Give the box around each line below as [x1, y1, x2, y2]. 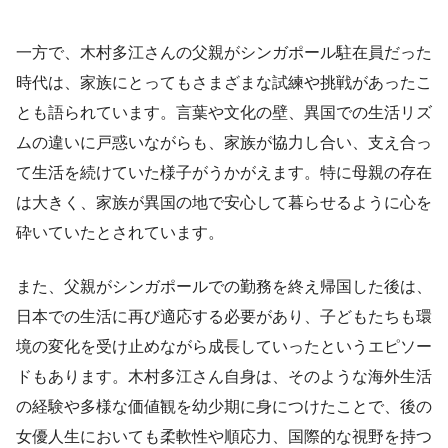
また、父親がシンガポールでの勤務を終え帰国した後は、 [16, 278, 432, 296]
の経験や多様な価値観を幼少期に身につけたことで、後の [16, 398, 432, 416]
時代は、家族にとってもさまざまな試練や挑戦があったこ [16, 74, 432, 92]
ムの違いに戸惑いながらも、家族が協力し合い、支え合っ [16, 134, 432, 152]
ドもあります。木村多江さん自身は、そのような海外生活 [16, 368, 432, 386]
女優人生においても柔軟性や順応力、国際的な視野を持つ [16, 428, 432, 446]
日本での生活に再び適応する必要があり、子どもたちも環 [16, 308, 432, 326]
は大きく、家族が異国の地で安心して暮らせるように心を [16, 194, 432, 212]
